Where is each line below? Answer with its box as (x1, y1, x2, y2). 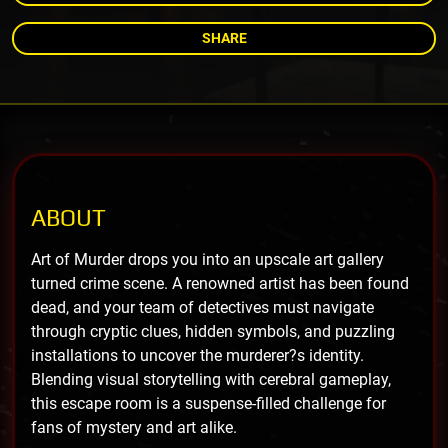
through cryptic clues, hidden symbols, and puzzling (31, 321, 395, 341)
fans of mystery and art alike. (31, 417, 237, 437)
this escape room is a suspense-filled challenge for (31, 393, 386, 413)
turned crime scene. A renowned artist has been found (31, 273, 409, 293)
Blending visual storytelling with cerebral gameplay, (31, 369, 391, 389)
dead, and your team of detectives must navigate (31, 297, 374, 317)
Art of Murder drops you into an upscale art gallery (31, 249, 384, 269)
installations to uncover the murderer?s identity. (31, 345, 364, 365)
